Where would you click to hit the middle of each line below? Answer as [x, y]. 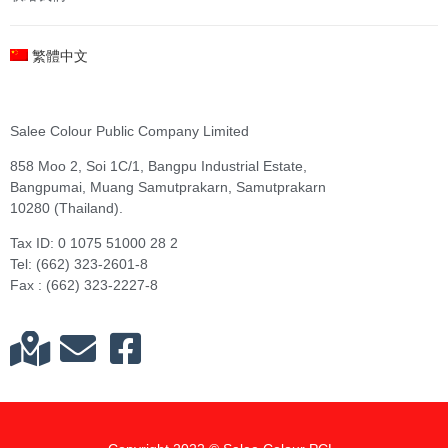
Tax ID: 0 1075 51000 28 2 [94, 243]
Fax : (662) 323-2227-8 [84, 285]
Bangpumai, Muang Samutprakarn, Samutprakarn [168, 187]
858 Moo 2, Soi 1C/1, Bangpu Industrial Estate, [158, 166]
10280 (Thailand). [66, 208]
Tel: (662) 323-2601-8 [79, 264]
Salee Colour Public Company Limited [129, 130]
